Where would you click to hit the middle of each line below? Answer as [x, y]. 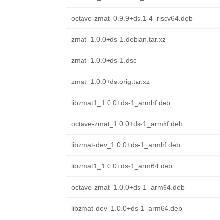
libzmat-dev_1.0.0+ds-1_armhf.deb [125, 145]
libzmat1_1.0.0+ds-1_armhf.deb [121, 103]
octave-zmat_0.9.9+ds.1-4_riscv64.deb [132, 18]
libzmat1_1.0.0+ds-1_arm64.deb [122, 166]
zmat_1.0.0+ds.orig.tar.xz [110, 82]
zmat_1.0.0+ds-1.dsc [104, 60]
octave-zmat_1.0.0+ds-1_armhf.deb [127, 124]
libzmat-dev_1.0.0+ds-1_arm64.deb [126, 208]
